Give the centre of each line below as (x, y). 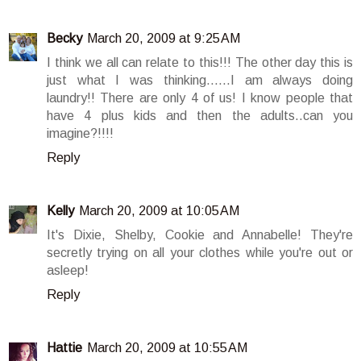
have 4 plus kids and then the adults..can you (200, 116)
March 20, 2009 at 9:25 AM (164, 39)
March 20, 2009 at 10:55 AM (167, 348)
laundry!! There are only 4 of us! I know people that (200, 98)
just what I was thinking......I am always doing (200, 81)
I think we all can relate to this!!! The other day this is (200, 63)
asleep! (68, 271)
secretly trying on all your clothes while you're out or (200, 253)
